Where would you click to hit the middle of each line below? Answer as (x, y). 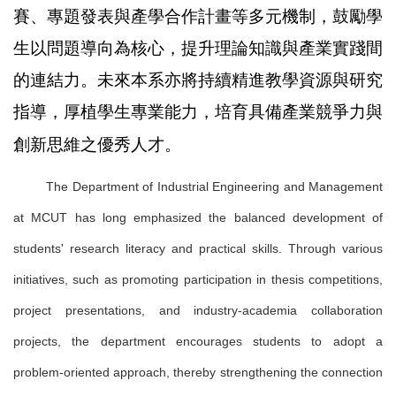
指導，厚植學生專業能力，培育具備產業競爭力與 (198, 112)
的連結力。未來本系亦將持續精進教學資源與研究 (198, 80)
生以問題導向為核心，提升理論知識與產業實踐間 (198, 48)
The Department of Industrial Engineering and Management (214, 187)
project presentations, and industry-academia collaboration (198, 310)
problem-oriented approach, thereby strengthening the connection (198, 372)
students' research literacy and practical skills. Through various (198, 248)
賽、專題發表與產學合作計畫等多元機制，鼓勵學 (198, 16)
